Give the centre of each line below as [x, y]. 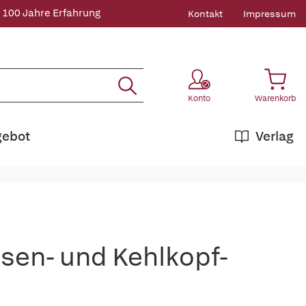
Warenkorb [275, 98]
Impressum [269, 14]
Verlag [275, 136]
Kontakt [205, 14]
